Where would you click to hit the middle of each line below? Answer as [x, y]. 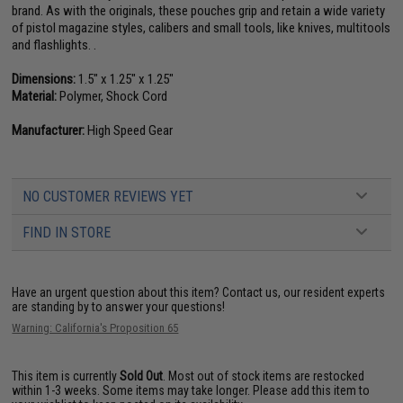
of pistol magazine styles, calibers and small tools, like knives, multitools [201, 28]
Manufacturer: [49, 130]
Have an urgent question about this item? [117, 292]
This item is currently [66, 376]
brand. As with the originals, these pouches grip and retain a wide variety [199, 11]
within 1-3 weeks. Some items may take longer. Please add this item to [191, 390]
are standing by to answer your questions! [119, 307]
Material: [35, 96]
